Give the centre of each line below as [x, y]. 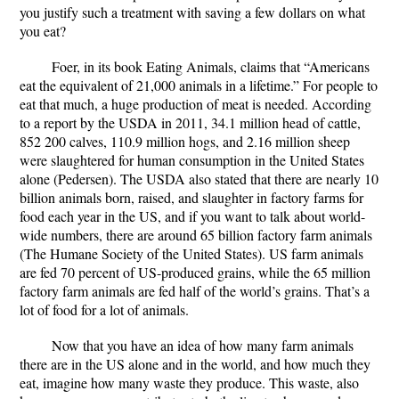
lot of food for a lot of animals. [104, 309]
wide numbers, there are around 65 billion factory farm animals [196, 235]
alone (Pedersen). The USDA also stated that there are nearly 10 [199, 179]
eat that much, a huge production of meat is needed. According [195, 104]
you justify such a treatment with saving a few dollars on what [192, 12]
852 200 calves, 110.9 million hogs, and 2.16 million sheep [185, 141]
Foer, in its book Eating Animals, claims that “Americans [211, 66]
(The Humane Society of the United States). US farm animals [191, 253]
